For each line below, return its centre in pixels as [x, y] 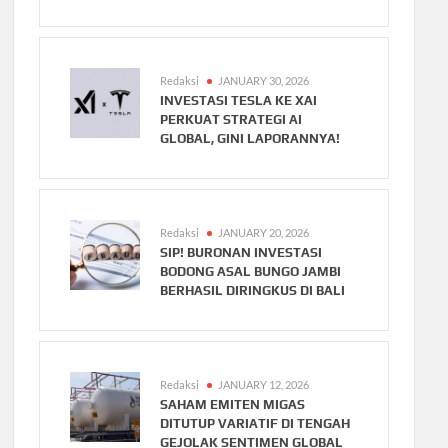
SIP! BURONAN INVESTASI [241, 253]
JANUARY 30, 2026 [264, 81]
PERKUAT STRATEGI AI [231, 120]
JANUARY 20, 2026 [264, 233]
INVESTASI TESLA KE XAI [239, 101]
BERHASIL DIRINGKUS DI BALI [253, 291]
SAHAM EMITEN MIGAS [233, 405]
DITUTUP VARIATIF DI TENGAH [255, 424]
